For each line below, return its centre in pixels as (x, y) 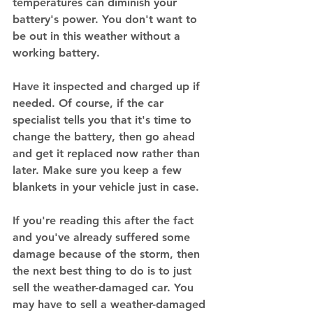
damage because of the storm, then (108, 254)
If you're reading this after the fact (105, 220)
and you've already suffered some (103, 237)
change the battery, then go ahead (105, 137)
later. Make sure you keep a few (99, 170)
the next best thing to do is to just (104, 271)
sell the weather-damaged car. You (105, 287)
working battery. (58, 53)
